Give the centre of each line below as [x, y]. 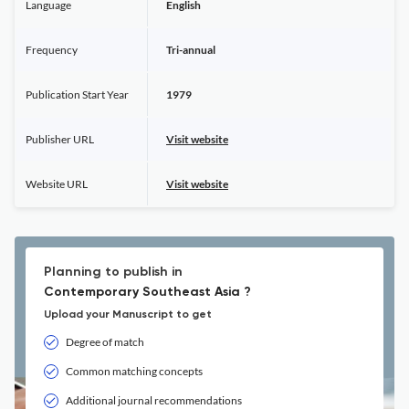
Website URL [57, 184]
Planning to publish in [113, 272]
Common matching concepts [134, 371]
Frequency [52, 50]
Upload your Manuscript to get [128, 315]
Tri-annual [191, 50]
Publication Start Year [77, 94]
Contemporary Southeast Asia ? [147, 292]
